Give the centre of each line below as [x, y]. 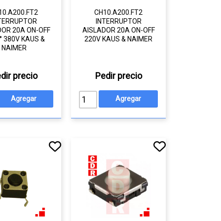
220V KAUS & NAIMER [119, 39]
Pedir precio [118, 76]
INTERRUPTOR [118, 21]
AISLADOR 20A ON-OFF [118, 30]
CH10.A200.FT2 [119, 12]
